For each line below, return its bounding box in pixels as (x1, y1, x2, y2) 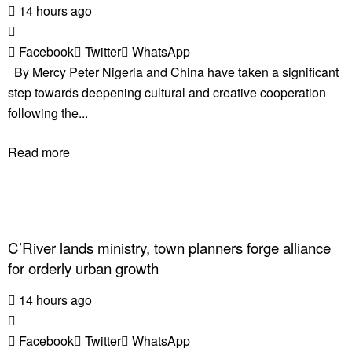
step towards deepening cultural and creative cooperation (8, 83, 326, 102)
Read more (8, 143, 70, 162)
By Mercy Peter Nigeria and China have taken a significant (8, 63, 339, 82)
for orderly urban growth (8, 258, 159, 279)
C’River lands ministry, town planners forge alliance (8, 237, 331, 258)
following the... (8, 104, 88, 123)
